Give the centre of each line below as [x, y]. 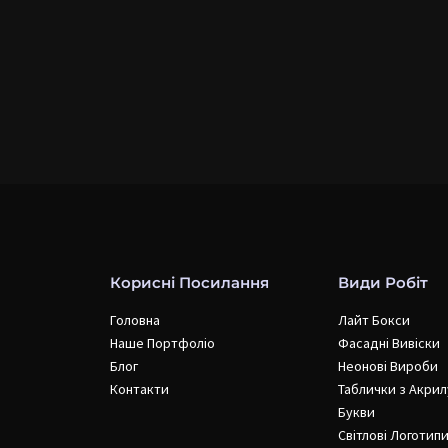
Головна [135, 320]
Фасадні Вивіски [389, 343]
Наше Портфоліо [162, 343]
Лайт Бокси [374, 320]
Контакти [139, 389]
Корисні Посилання [189, 282]
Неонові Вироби [388, 366]
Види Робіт [383, 282]
